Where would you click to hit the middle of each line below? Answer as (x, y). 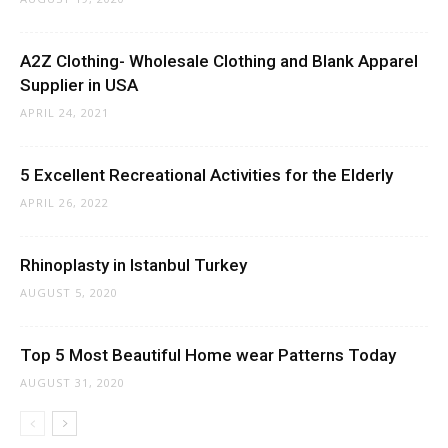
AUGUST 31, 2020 (72, 383)
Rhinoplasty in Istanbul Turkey (133, 265)
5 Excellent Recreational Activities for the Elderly (206, 175)
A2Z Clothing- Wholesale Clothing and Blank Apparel (219, 61)
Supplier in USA (79, 85)
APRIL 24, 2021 (64, 113)
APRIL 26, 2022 (64, 203)
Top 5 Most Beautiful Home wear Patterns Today (208, 355)
